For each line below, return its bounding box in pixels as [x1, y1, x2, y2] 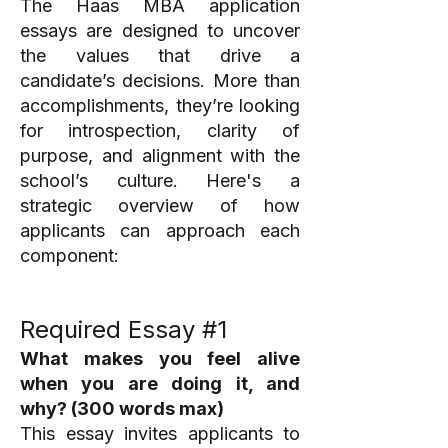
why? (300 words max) [20, 398, 224, 419]
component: [20, 245, 119, 266]
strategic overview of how [20, 195, 300, 216]
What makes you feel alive [20, 348, 300, 369]
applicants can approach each [20, 220, 300, 241]
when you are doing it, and [20, 373, 300, 394]
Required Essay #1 [20, 315, 227, 344]
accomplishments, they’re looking [20, 95, 300, 116]
